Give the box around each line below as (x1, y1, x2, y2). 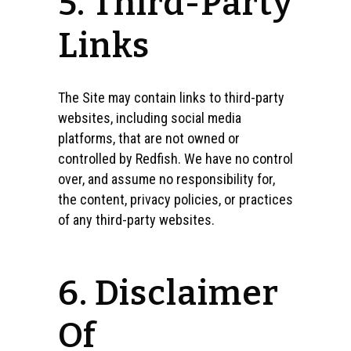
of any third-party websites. (58, 212, 215, 228)
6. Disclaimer (58, 273, 279, 314)
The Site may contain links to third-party (58, 89, 284, 106)
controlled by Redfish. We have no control (58, 150, 293, 167)
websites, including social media (58, 110, 241, 126)
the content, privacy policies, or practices (58, 191, 293, 208)
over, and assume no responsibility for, (58, 171, 275, 187)
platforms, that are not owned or (58, 130, 240, 147)
